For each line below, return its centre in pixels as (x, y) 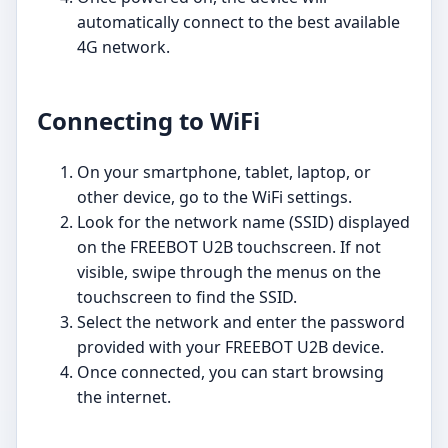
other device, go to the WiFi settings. (214, 196)
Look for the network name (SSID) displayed (243, 221)
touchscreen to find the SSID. (187, 296)
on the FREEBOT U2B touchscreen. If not (229, 246)
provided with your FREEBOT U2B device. (230, 346)
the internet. (124, 396)
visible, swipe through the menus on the (229, 271)
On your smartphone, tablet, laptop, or (224, 171)
